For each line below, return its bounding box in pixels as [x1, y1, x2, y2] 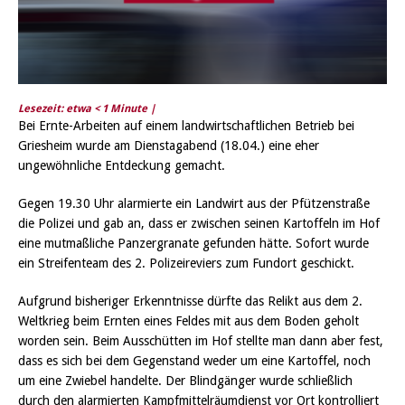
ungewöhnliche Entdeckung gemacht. [18, 158, 225, 174]
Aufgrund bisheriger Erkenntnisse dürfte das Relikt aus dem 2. [18, 294, 363, 309]
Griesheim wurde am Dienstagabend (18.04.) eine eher [18, 138, 319, 154]
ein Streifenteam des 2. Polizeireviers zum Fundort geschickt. [18, 256, 354, 271]
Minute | [110, 102, 158, 116]
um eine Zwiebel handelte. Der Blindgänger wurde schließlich [18, 373, 353, 389]
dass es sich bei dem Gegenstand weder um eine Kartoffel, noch [18, 353, 371, 369]
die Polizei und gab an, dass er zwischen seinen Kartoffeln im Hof [18, 216, 380, 231]
